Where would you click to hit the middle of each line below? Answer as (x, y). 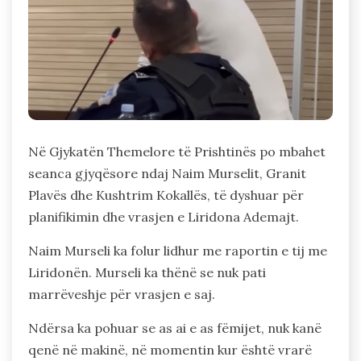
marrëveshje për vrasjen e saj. (122, 295)
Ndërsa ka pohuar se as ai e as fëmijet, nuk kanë (175, 328)
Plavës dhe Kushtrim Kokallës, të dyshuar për (166, 195)
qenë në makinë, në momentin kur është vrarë (170, 350)
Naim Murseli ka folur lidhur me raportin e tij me (178, 251)
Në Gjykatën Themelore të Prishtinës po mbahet (177, 152)
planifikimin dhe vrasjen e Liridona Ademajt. (164, 217)
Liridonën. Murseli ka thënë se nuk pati (147, 273)
